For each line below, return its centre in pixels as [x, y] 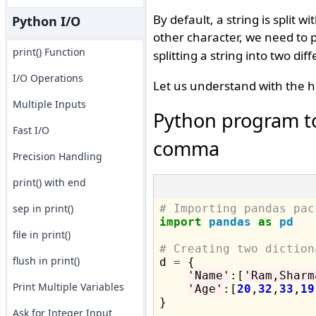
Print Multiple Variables [68, 287]
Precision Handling [57, 156]
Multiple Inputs [49, 104]
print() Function [49, 52]
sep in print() [43, 208]
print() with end [49, 182]
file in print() [41, 235]
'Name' [208, 275]
